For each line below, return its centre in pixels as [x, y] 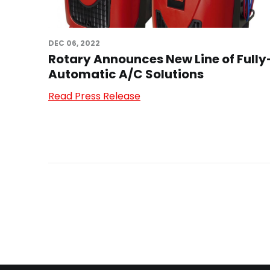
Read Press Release [94, 96]
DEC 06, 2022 [74, 43]
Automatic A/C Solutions [126, 74]
